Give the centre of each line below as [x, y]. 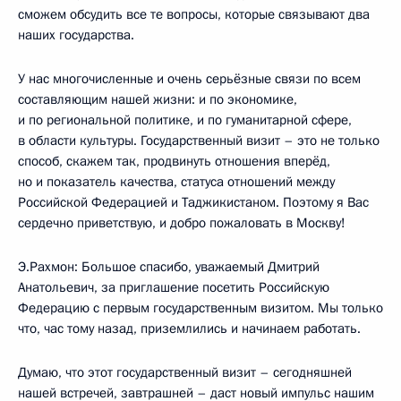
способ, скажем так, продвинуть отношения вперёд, [174, 161]
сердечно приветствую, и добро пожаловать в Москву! [182, 223]
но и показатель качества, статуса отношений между [176, 182]
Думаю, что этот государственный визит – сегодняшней [185, 372]
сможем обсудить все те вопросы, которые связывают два [194, 14]
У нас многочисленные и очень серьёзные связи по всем [189, 79]
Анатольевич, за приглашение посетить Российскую [174, 287]
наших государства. [76, 35]
